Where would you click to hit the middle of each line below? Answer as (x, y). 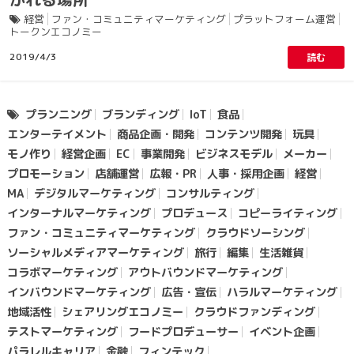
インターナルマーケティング (79, 213)
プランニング (58, 115)
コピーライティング (287, 213)
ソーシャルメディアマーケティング (95, 253)
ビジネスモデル (233, 154)
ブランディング (140, 115)
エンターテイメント (56, 134)
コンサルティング (210, 194)
